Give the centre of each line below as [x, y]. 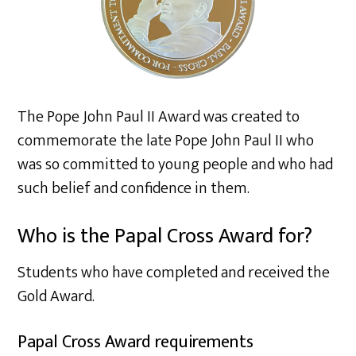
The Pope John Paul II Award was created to [159, 117]
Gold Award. [56, 296]
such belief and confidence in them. [134, 188]
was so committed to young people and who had [176, 164]
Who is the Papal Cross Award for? [165, 236]
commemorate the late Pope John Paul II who [166, 141]
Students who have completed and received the [174, 273]
